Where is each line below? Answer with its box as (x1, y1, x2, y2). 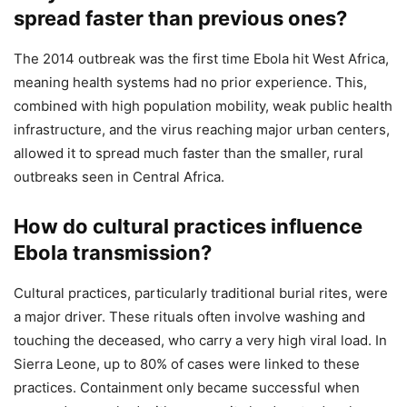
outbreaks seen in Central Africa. (14, 167, 224, 185)
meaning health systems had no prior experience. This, (14, 73, 367, 91)
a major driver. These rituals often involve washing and (14, 307, 365, 325)
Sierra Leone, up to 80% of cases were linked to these (14, 354, 360, 372)
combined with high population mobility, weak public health (14, 96, 392, 114)
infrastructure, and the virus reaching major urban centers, (14, 120, 390, 138)
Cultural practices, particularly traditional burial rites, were (14, 283, 388, 302)
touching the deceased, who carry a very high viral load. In (14, 331, 387, 349)
